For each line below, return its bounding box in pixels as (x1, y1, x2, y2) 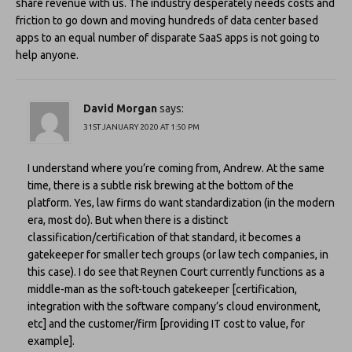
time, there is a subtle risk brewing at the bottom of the (27, 178, 294, 192)
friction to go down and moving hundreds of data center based (16, 13, 318, 27)
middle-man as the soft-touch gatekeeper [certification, (27, 282, 297, 295)
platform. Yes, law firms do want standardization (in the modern (27, 196, 335, 209)
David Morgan (83, 101, 157, 115)
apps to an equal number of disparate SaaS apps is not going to (16, 31, 320, 44)
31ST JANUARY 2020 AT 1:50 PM (83, 122, 200, 131)
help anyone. (16, 48, 79, 61)
